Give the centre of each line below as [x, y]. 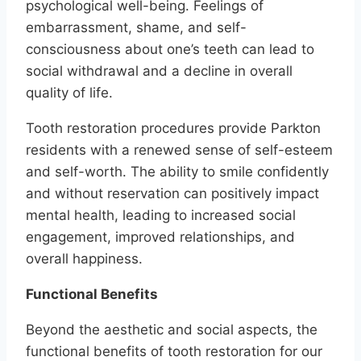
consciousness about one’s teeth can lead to [170, 50]
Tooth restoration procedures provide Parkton [173, 129]
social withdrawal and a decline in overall [159, 71]
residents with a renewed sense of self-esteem [179, 150]
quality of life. [69, 93]
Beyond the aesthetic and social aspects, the [172, 330]
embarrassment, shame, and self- [136, 28]
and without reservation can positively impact [172, 194]
